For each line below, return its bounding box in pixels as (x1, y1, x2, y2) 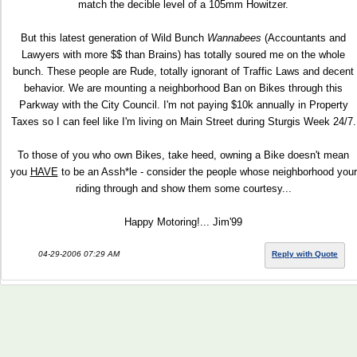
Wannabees (207, 32, 261, 44)
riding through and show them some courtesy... (75, 182, 292, 194)
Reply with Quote (272, 249, 338, 258)
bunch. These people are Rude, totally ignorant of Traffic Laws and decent (13, 65, 354, 77)
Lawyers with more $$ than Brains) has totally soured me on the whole (22, 49, 345, 61)
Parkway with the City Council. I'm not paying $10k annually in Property (18, 99, 348, 111)
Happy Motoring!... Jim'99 (124, 216, 242, 228)
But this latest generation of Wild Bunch (21, 32, 207, 44)
